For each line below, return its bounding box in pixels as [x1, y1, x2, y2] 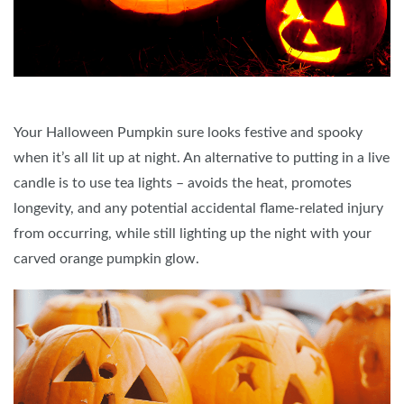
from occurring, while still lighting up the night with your [14, 226, 372, 242]
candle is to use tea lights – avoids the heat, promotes [14, 176, 352, 191]
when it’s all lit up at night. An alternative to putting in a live [14, 151, 390, 166]
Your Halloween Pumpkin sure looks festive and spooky [14, 125, 363, 141]
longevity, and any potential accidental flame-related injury [14, 201, 383, 216]
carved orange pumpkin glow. [14, 252, 199, 267]
